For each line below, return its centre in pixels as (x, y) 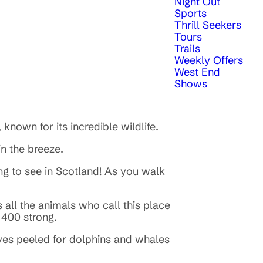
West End (197, 72)
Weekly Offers (209, 60)
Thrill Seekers (208, 25)
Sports (190, 13)
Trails (187, 48)
